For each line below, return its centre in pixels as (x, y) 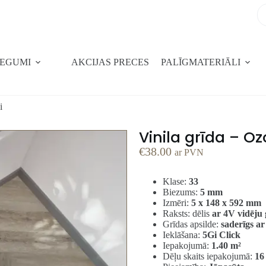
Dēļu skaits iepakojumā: (209, 256)
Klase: (176, 181)
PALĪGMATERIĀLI (201, 62)
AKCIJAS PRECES (110, 62)
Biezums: (180, 192)
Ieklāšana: (183, 235)
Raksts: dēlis (187, 213)
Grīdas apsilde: (192, 224)
